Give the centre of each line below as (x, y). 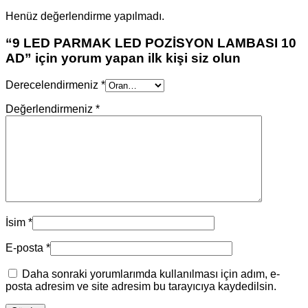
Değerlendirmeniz (51, 109)
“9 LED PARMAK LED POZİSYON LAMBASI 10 (151, 43)
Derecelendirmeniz (53, 85)
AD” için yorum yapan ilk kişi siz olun (123, 58)
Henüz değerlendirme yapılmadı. (85, 16)
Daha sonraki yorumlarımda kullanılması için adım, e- (151, 274)
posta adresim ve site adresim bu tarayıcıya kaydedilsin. (141, 286)
